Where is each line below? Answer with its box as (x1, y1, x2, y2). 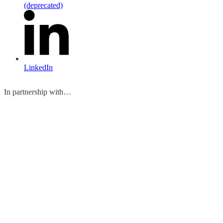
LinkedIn (24, 63, 53, 72)
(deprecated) (24, 1, 63, 10)
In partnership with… (4, 87, 71, 96)
